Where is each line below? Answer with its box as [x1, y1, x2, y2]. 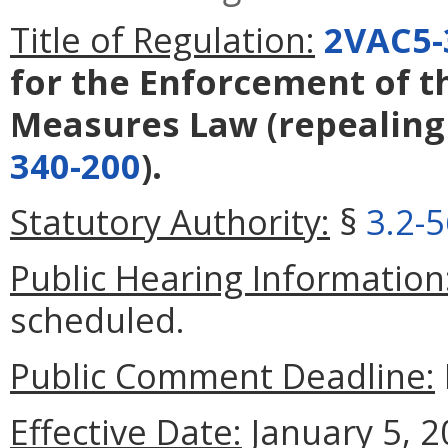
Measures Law [10, 100, 258, 148]
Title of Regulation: [10, 16, 315, 64]
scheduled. [10, 296, 185, 344]
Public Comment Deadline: [10, 352, 435, 400]
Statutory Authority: [10, 198, 330, 246]
